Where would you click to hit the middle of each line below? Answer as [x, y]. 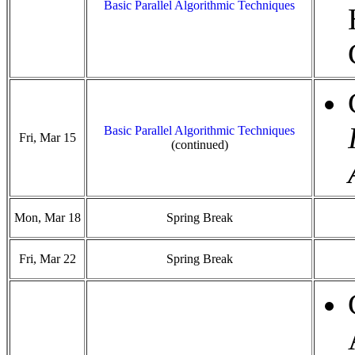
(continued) [199, 145]
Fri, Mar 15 [47, 137]
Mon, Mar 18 [47, 218]
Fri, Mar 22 [47, 259]
